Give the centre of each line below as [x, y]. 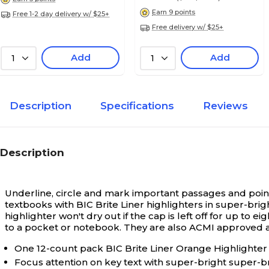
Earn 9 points [174, 12]
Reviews [225, 106]
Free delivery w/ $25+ [188, 27]
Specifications [137, 106]
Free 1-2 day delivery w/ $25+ [61, 14]
